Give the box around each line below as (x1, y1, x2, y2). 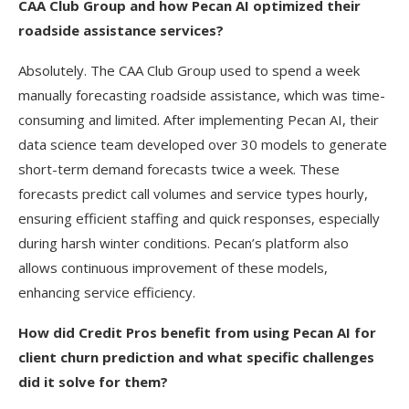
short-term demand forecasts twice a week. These (18, 160, 340, 178)
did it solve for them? (18, 372, 168, 391)
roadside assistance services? (18, 21, 224, 39)
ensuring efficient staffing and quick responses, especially (18, 209, 380, 227)
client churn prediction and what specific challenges (18, 348, 374, 366)
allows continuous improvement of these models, (18, 258, 328, 277)
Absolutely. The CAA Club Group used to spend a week (18, 61, 360, 79)
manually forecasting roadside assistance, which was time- (18, 86, 385, 104)
